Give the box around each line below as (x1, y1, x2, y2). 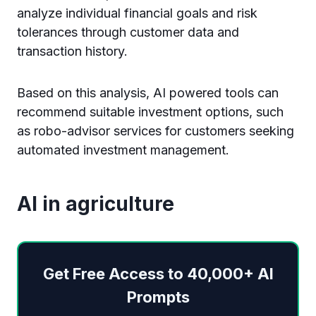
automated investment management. (17, 142, 233, 157)
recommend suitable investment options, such (17, 104, 284, 119)
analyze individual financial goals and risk (17, 6, 257, 20)
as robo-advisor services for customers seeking (17, 123, 294, 138)
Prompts (126, 288, 190, 306)
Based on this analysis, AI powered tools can (17, 85, 279, 100)
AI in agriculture (17, 192, 174, 216)
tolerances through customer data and (17, 25, 239, 39)
